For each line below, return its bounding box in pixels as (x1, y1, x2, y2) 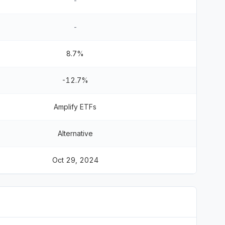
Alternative (57, 129, 93, 138)
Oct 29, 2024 (52, 156, 98, 164)
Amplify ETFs (54, 102, 96, 111)
